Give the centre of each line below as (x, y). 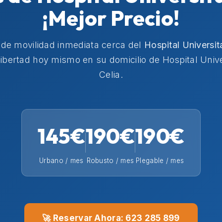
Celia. (111, 75)
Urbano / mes (61, 161)
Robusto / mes (110, 161)
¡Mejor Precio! (111, 18)
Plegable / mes (160, 161)
